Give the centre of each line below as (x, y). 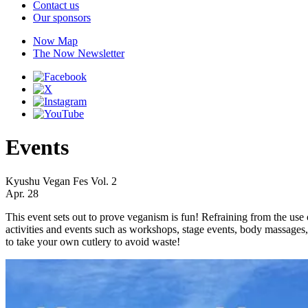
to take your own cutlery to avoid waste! (93, 241)
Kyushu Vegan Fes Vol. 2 (61, 181)
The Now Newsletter (79, 53)
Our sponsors (62, 18)
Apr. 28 (22, 193)
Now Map (55, 41)
